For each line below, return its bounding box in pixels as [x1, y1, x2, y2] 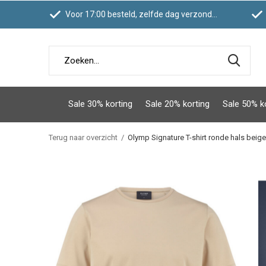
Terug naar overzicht [49, 133, 118, 142]
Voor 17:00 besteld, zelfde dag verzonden [64, 9, 212, 19]
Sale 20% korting [145, 98, 210, 109]
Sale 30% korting [68, 98, 132, 109]
